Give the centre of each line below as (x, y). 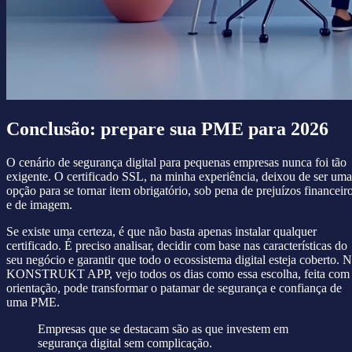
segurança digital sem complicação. (125, 343)
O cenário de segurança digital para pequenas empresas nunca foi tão (176, 162)
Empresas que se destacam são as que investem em (163, 328)
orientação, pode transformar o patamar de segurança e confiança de (174, 288)
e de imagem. (39, 204)
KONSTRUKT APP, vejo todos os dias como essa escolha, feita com (178, 273)
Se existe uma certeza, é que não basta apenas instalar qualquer (161, 231)
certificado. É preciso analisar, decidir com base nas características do (177, 245)
